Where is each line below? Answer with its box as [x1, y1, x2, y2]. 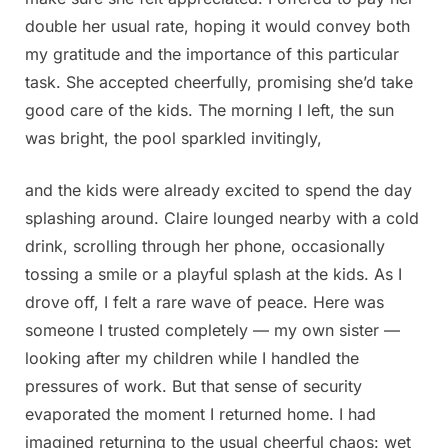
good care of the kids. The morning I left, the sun [25, 100, 394, 121]
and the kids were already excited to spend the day [25, 180, 412, 201]
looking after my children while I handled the [25, 348, 359, 369]
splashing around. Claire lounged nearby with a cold [25, 208, 419, 229]
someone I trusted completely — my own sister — [25, 320, 400, 341]
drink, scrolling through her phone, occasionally [25, 236, 385, 257]
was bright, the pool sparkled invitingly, [25, 128, 322, 149]
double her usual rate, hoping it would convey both [25, 16, 410, 37]
